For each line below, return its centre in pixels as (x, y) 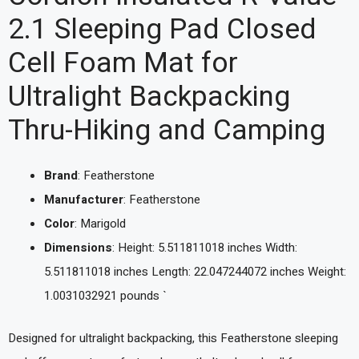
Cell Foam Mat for (123, 63)
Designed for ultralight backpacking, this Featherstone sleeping (173, 338)
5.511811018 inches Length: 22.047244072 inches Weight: (195, 272)
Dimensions (78, 248)
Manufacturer (84, 200)
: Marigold (100, 224)
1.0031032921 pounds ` (105, 296)
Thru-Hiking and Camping (167, 131)
